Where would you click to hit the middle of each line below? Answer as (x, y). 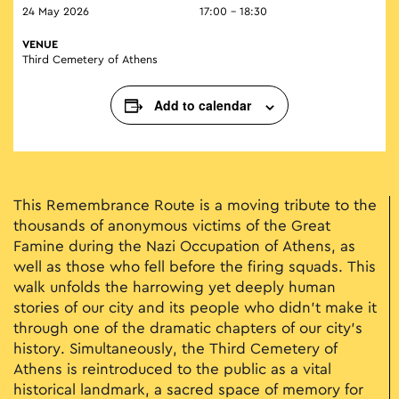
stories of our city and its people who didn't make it (195, 309)
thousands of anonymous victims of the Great (172, 227)
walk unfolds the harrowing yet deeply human (175, 288)
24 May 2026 (56, 12)
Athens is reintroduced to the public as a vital (172, 370)
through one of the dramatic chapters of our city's (188, 329)
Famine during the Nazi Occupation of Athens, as (184, 247)
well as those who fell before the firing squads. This (195, 268)
